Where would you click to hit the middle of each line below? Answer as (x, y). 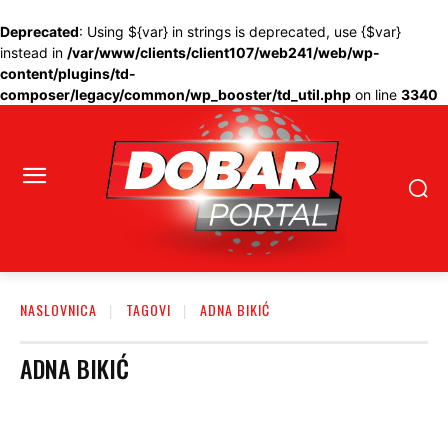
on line (376, 94)
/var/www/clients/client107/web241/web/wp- (223, 52)
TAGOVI (148, 309)
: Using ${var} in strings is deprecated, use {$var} (240, 31)
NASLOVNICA (58, 309)
